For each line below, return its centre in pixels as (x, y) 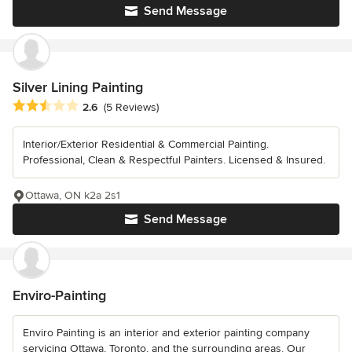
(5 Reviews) (131, 107)
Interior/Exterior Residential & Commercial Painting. (146, 144)
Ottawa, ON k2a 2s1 (73, 195)
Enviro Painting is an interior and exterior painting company (166, 332)
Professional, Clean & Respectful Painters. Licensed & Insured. (174, 159)
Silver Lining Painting (78, 88)
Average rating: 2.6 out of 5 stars (101, 106)
